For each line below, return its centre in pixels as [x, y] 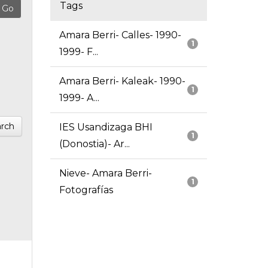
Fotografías [86, 190]
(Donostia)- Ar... [94, 144]
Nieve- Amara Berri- [105, 173]
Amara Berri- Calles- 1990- [120, 35]
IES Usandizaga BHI [106, 127]
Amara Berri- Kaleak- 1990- [122, 81]
